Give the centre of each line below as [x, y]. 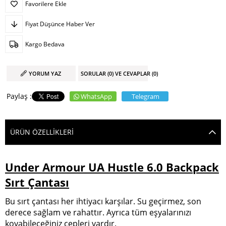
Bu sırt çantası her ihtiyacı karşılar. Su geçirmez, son [103, 202]
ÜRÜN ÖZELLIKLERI [42, 132]
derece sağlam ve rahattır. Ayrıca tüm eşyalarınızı [98, 213]
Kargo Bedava [45, 44]
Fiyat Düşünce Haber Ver [60, 24]
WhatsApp [96, 96]
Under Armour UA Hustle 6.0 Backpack [112, 167]
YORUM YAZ [45, 73]
